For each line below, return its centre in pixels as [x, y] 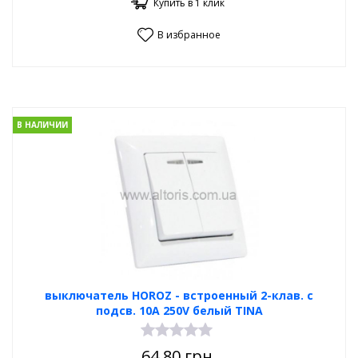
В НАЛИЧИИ [42, 125]
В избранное [189, 35]
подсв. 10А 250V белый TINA [179, 310]
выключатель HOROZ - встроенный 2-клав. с [179, 295]
